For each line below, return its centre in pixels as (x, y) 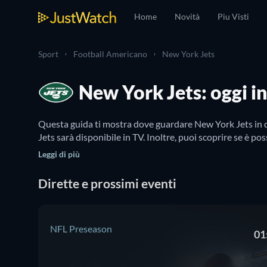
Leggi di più (59, 154)
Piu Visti (233, 16)
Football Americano (110, 54)
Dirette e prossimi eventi (107, 183)
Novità (187, 16)
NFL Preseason (81, 228)
